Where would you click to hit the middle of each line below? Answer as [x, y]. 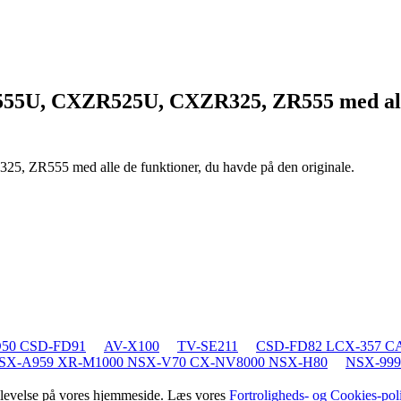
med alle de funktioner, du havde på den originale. [213, 166]
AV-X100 [132, 346]
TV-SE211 [208, 346]
